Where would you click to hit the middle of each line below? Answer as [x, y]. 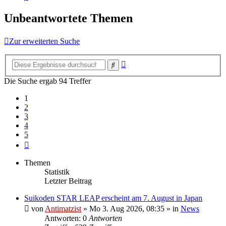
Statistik [57, 172]
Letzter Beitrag [68, 181]
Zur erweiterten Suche [44, 41]
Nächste [42, 143]
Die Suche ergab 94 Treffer [47, 81]
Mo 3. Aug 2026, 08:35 [127, 208]
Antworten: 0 [67, 218]
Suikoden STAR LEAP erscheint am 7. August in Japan [113, 198]
